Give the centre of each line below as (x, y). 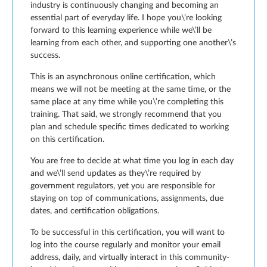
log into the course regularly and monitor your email (125, 245)
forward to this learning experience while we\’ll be (121, 30)
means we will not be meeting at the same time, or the (131, 89)
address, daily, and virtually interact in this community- (130, 257)
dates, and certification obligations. (95, 211)
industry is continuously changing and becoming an (125, 5)
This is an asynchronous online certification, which (123, 77)
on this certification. (67, 139)
